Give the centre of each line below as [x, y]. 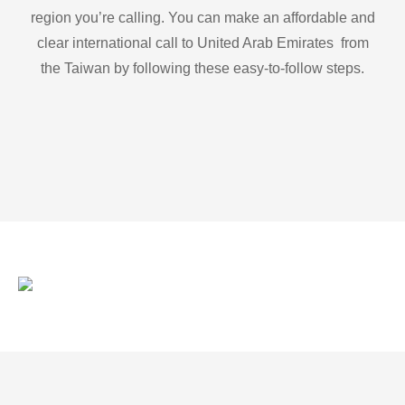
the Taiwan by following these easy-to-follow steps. [202, 69]
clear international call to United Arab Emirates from [202, 43]
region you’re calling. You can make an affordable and [202, 18]
